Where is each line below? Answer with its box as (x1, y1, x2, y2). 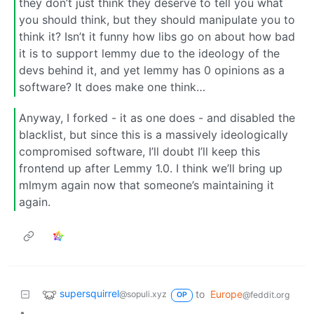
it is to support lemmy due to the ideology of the (19, 46, 280, 61)
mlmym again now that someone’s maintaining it (19, 177, 274, 192)
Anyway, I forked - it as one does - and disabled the (19, 110, 295, 125)
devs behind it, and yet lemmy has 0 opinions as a (19, 63, 285, 78)
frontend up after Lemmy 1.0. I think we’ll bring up (19, 161, 282, 175)
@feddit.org (242, 289, 289, 301)
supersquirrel (60, 287, 119, 300)
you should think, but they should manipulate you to (19, 13, 295, 27)
